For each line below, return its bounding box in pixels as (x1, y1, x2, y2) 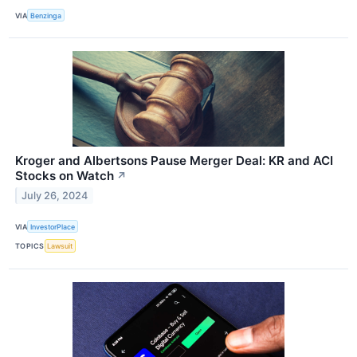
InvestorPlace (30, 222, 76, 231)
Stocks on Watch (15, 168, 114, 184)
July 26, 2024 (22, 189, 88, 202)
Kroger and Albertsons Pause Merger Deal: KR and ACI (15, 153, 333, 169)
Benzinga (30, 10, 62, 20)
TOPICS (15, 241, 45, 250)
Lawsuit (47, 241, 73, 250)
